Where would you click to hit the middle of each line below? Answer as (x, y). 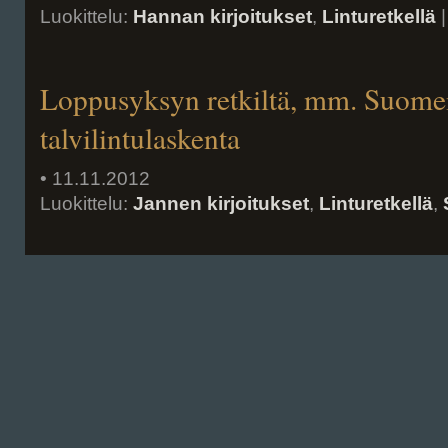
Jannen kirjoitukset (221, 203)
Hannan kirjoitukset (222, 16)
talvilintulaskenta (140, 137)
